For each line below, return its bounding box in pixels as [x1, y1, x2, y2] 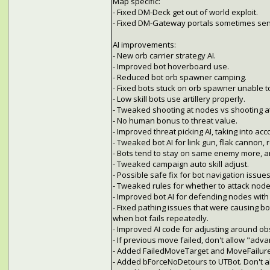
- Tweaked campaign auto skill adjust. [112, 159, 249, 170]
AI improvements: [112, 39, 176, 51]
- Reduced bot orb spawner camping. [112, 72, 246, 83]
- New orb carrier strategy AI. [112, 50, 216, 61]
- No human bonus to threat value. [112, 115, 237, 127]
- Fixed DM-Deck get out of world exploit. [112, 7, 258, 18]
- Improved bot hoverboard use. [112, 61, 229, 72]
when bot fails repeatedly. [112, 213, 209, 224]
